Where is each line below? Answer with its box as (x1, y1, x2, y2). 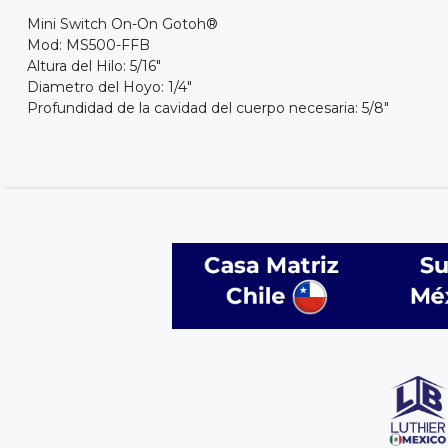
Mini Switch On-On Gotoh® (27, 15, 218, 34)
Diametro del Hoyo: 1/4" (27, 78, 192, 97)
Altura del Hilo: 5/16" (27, 57, 161, 76)
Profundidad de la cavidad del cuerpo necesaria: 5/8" (27, 99, 389, 118)
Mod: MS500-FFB (27, 36, 150, 55)
